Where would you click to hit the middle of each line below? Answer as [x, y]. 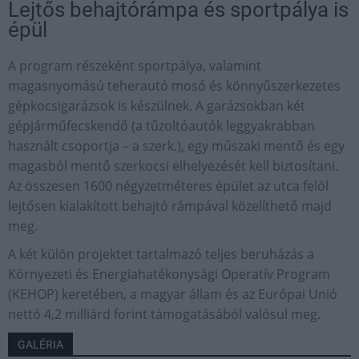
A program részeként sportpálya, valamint [135, 65]
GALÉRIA [40, 344]
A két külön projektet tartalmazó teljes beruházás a [161, 254]
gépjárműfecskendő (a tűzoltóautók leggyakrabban [161, 125]
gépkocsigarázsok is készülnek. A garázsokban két [157, 105]
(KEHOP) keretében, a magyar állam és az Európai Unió [173, 294]
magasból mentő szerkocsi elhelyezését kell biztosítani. [173, 165]
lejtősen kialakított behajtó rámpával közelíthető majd [170, 206]
